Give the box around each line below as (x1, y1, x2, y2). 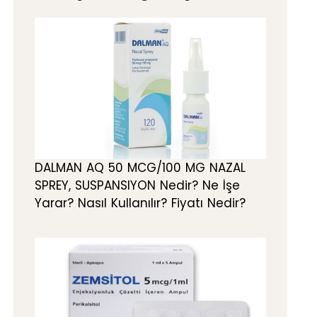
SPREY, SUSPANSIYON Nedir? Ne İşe (35, 177, 240, 195)
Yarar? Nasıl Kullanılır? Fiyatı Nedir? (35, 195, 246, 212)
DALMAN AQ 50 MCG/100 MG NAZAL (35, 159, 246, 177)
